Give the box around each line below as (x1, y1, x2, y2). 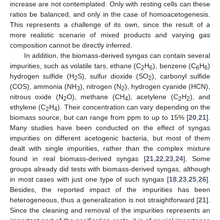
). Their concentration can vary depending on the (57, 103, 210, 111)
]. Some (183, 154, 211, 163)
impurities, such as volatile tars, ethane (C (10, 61, 141, 70)
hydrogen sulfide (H (10, 72, 74, 80)
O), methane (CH (66, 92, 125, 101)
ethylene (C (10, 103, 46, 111)
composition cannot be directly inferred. (10, 41, 132, 49)
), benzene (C (153, 61, 196, 70)
